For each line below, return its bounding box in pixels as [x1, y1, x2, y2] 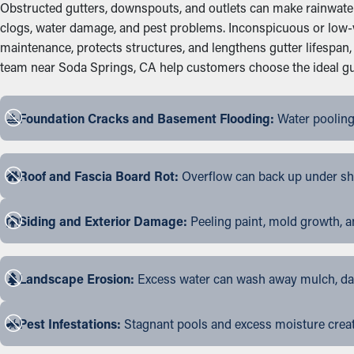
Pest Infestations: [19, 315, 121, 332]
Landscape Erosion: [19, 270, 134, 287]
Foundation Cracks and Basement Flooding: [19, 110, 274, 126]
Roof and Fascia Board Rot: [19, 168, 179, 184]
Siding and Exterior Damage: [19, 213, 187, 229]
